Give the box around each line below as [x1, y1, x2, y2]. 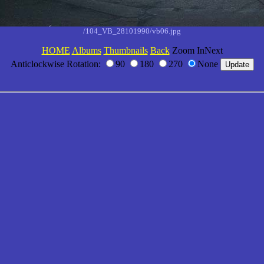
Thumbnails [103, 45, 148, 55]
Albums [71, 45, 101, 55]
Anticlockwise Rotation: [10, 58, 103, 69]
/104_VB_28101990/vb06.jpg [83, 26, 181, 35]
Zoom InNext [169, 45, 223, 55]
